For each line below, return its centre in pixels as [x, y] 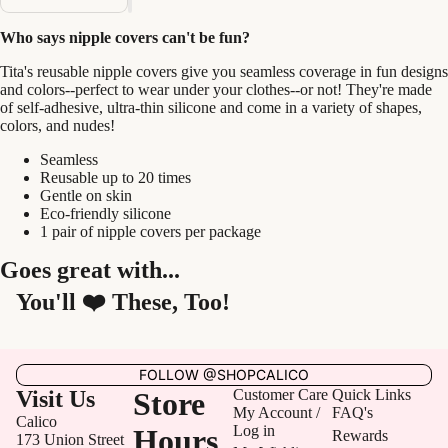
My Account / [276, 412]
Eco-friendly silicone [105, 213]
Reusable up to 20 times [115, 177]
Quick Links [372, 394]
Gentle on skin [86, 195]
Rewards [360, 435]
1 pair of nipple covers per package [150, 231]
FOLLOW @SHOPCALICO [224, 374]
